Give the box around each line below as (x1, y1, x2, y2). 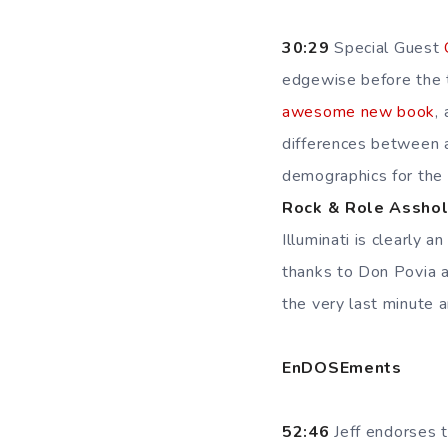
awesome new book (282, 101, 436, 123)
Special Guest (329, 37, 444, 59)
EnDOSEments (282, 357, 402, 379)
